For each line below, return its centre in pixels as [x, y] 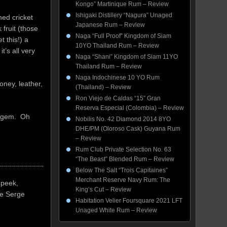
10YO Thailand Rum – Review [117, 46]
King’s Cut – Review [103, 190]
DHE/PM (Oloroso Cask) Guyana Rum [128, 129]
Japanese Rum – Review [110, 25]
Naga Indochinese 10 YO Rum [118, 78]
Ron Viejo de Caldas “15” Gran [118, 98]
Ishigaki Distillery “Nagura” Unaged [124, 15]
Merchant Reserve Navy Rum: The [123, 180]
